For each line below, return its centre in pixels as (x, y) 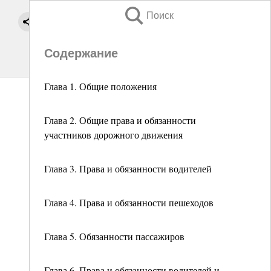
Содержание (81, 53)
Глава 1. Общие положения (100, 86)
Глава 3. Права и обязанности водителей (128, 168)
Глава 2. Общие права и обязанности (120, 120)
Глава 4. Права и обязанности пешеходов (129, 202)
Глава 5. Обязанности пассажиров (114, 236)
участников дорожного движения (113, 135)
